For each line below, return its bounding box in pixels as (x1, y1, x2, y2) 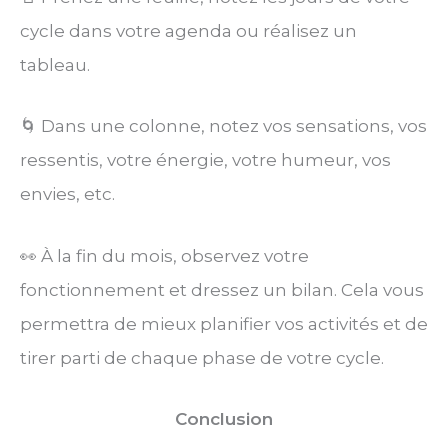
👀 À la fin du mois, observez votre (20, 245, 309, 266)
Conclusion (175, 408, 273, 429)
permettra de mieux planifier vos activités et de (20, 313, 428, 334)
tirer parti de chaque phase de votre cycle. (20, 347, 384, 368)
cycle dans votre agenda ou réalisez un (20, 21, 357, 42)
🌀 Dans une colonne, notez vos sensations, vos (20, 116, 427, 137)
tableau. (20, 55, 90, 76)
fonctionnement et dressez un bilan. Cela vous (20, 279, 424, 300)
